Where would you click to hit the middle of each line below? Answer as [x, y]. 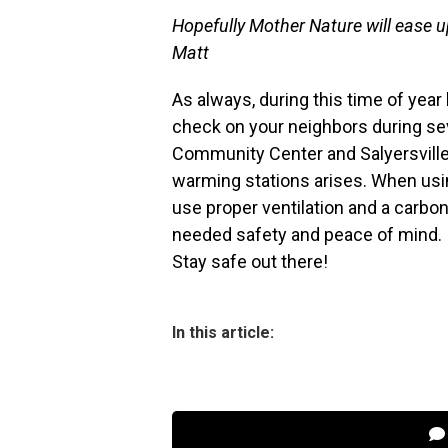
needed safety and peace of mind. [307, 234]
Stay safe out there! [250, 261]
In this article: [223, 332]
